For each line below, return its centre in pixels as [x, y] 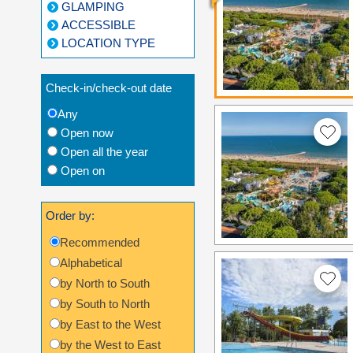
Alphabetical [91, 262]
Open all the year [104, 151]
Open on [83, 170]
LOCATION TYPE [108, 43]
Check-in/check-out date [109, 87]
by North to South [105, 283]
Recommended [100, 242]
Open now [87, 132]
